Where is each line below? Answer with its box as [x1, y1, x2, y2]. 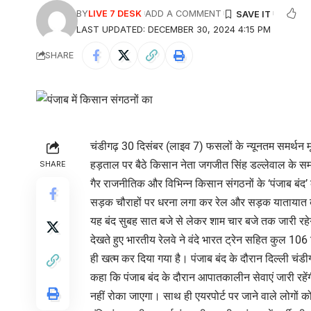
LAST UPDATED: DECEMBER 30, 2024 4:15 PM [76, 24, 271, 35]
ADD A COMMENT [144, 8, 221, 19]
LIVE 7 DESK [88, 8, 142, 19]
